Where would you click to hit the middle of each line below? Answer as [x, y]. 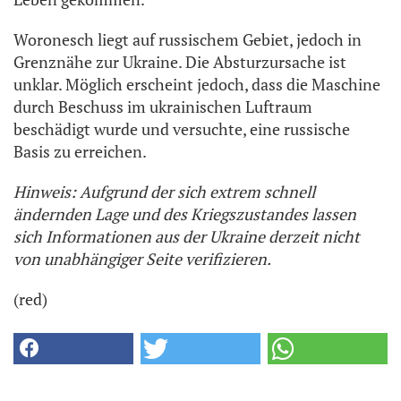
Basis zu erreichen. [80, 152]
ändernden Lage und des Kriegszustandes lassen [185, 214]
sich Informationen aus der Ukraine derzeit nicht [187, 237]
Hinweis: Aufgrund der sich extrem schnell [164, 192]
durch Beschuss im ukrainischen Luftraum [163, 107]
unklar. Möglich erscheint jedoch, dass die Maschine [197, 85]
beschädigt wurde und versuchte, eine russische [182, 129]
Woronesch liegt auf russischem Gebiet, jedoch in [188, 40]
